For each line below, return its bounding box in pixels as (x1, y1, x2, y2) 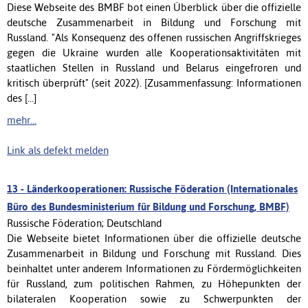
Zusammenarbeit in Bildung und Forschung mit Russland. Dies (7, 247, 301, 259)
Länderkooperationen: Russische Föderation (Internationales (27, 182, 298, 195)
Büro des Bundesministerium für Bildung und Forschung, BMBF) (7, 200, 289, 212)
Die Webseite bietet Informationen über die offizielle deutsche (7, 232, 301, 244)
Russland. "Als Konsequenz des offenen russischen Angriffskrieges (7, 31, 301, 43)
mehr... (7, 113, 36, 126)
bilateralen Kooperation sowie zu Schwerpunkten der (7, 292, 301, 305)
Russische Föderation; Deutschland (7, 217, 162, 229)
